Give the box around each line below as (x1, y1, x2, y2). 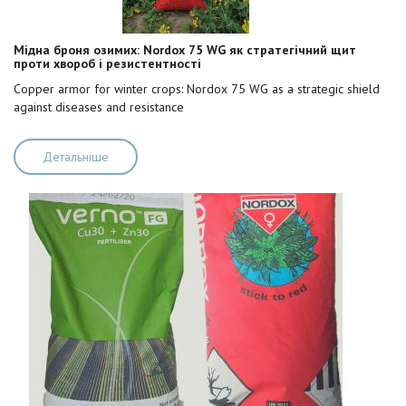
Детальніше (43, 149, 109, 165)
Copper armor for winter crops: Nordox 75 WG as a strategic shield (14, 81, 380, 97)
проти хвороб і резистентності (14, 55, 201, 72)
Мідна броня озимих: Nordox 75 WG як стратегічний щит (14, 42, 356, 58)
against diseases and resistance (14, 99, 184, 115)
